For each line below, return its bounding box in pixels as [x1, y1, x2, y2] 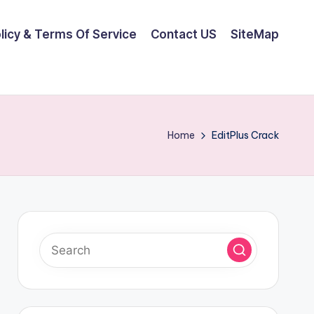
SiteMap [231, 27, 279, 41]
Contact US [151, 27, 217, 41]
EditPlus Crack [212, 128, 279, 142]
